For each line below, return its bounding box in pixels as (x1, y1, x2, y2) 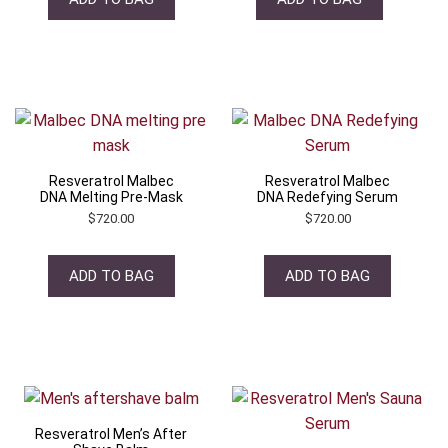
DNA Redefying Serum (257, 189, 399, 206)
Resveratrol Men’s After (35, 425, 188, 442)
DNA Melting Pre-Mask (39, 189, 183, 206)
